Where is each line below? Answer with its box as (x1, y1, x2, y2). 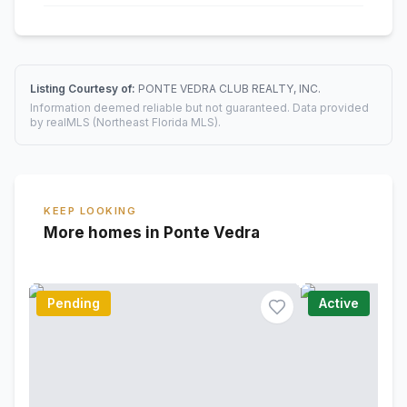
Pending (47, 295, 100, 311)
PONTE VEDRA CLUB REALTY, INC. (138, 82, 321, 95)
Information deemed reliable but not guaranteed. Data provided (30, 101, 369, 114)
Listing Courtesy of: (30, 82, 138, 95)
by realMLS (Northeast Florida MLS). (30, 115, 221, 129)
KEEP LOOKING (44, 204, 137, 217)
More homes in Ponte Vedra (44, 223, 260, 242)
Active (319, 295, 360, 311)
